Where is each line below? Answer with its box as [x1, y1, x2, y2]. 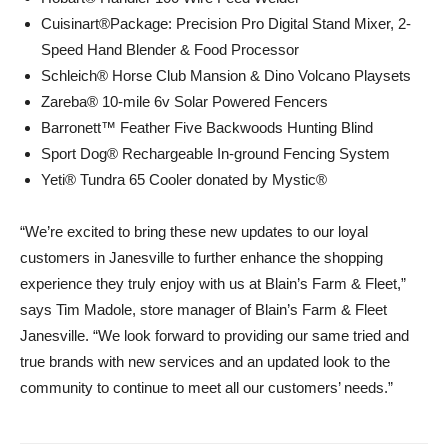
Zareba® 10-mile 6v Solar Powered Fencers [41, 93, 328, 110]
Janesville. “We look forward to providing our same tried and [20, 327, 409, 344]
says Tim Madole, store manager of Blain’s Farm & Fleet [20, 301, 387, 318]
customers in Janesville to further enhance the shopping [20, 249, 383, 266]
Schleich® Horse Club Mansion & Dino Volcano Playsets [41, 67, 411, 84]
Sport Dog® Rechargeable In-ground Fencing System [41, 145, 390, 162]
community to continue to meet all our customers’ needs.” [20, 379, 393, 396]
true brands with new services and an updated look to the [20, 353, 390, 370]
